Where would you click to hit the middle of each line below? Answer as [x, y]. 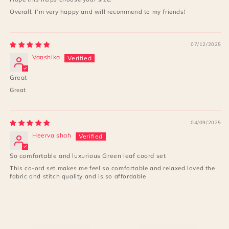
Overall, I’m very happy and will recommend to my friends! [98, 11]
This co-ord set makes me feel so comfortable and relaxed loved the [112, 168]
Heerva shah [52, 135]
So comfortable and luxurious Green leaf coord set [88, 155]
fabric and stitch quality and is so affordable [78, 176]
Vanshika [46, 57]
